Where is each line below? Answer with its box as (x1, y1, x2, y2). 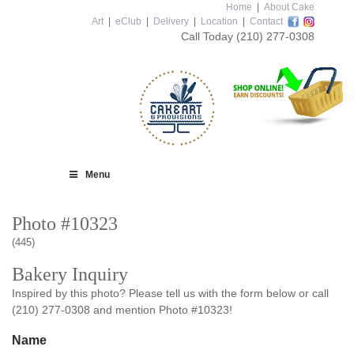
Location (201, 16, 238, 27)
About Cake (264, 2, 314, 13)
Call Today (181, 30, 236, 43)
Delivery (153, 16, 189, 27)
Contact (250, 16, 283, 27)
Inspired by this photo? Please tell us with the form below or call (12, 287, 329, 299)
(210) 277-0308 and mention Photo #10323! (12, 303, 232, 316)
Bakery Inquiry (12, 264, 128, 284)
